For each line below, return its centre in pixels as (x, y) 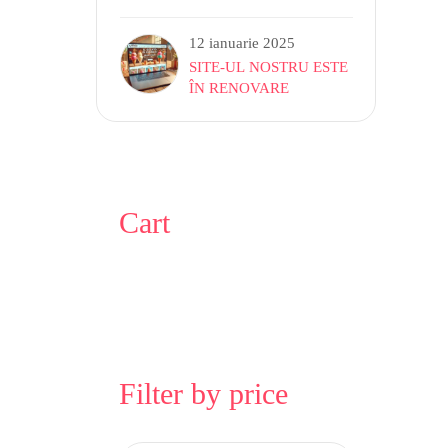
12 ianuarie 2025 (242, 42)
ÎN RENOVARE (239, 87)
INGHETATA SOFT (251, 14)
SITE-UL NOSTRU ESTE (269, 66)
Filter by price (203, 393)
